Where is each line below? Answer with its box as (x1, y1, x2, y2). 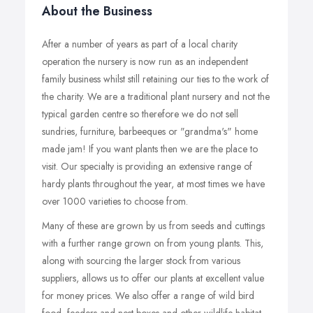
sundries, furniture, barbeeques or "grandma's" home (42, 124, 258, 138)
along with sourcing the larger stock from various (42, 254, 240, 268)
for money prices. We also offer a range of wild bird (42, 289, 254, 303)
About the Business (42, 2, 152, 20)
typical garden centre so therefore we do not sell (42, 107, 238, 121)
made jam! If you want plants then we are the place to (42, 142, 258, 156)
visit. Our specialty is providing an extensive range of (42, 159, 252, 173)
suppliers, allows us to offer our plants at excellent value (42, 271, 264, 285)
